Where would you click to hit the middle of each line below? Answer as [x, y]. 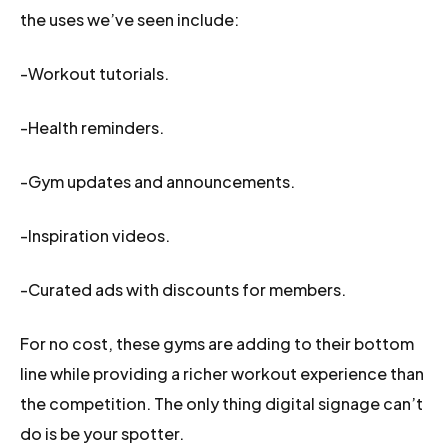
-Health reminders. [92, 128]
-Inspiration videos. [95, 236]
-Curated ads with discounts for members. [183, 290]
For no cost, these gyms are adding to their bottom [217, 344]
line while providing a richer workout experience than [222, 374]
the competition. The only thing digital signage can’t [221, 404]
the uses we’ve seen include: [129, 20]
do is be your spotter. [102, 434]
